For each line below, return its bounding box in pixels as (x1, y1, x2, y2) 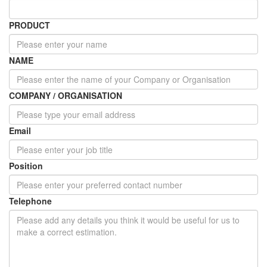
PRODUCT (9, 18, 50, 31)
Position (9, 159, 43, 172)
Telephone (9, 194, 52, 207)
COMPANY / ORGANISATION (9, 89, 122, 101)
